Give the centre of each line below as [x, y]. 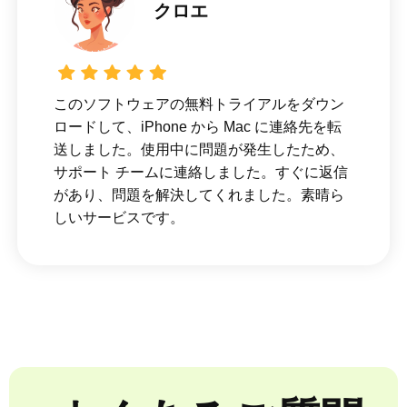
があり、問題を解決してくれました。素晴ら [199, 194]
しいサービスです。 [119, 217]
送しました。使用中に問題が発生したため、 [199, 149]
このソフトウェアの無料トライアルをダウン [199, 104]
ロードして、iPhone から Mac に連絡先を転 [197, 126]
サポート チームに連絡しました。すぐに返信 [200, 172]
